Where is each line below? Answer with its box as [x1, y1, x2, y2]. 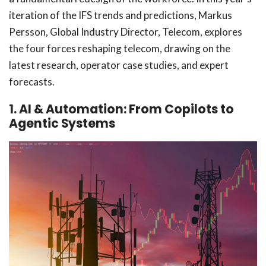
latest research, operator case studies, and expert [9, 59, 229, 72]
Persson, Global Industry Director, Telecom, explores [9, 26, 242, 39]
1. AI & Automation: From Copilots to [9, 101, 234, 118]
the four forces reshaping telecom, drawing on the [9, 42, 230, 55]
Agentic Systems [9, 115, 118, 132]
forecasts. [9, 75, 58, 88]
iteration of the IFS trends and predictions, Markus [9, 9, 232, 22]
